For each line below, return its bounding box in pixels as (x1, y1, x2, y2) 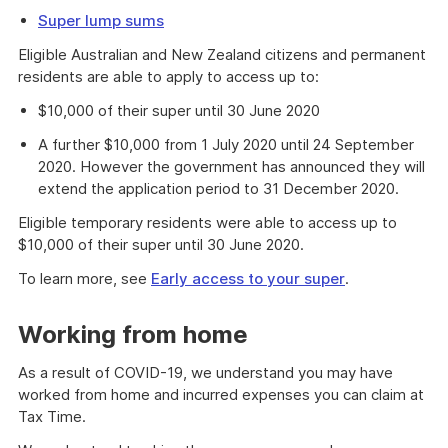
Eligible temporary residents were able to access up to (18, 213, 397, 232)
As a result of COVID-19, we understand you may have (18, 363, 393, 382)
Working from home (18, 320, 248, 349)
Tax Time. (18, 407, 86, 426)
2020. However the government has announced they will (38, 157, 425, 176)
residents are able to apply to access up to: (18, 67, 319, 86)
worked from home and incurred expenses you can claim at (18, 385, 424, 404)
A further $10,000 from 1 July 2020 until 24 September (38, 135, 414, 154)
